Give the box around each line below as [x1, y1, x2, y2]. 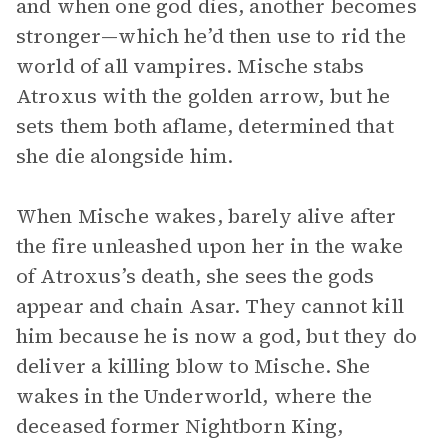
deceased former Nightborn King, [16, 412, 344, 440]
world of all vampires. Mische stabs [16, 52, 365, 80]
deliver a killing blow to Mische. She [16, 352, 371, 380]
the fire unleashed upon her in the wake [16, 232, 403, 260]
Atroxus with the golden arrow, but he [16, 82, 391, 110]
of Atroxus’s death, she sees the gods [16, 262, 375, 290]
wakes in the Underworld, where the [16, 382, 373, 410]
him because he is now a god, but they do [16, 322, 417, 350]
